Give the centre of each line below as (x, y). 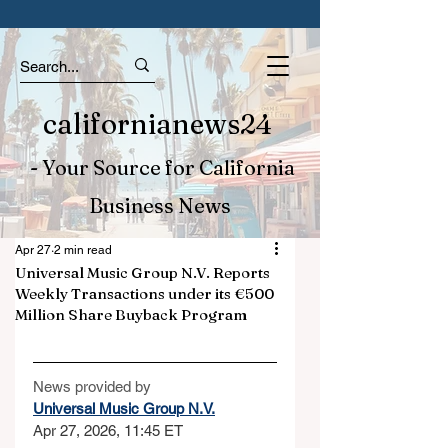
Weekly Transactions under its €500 (144, 293)
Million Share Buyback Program (131, 314)
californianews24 (160, 124)
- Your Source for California (160, 167)
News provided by (92, 386)
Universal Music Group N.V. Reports (142, 272)
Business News (160, 205)
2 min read (83, 250)
